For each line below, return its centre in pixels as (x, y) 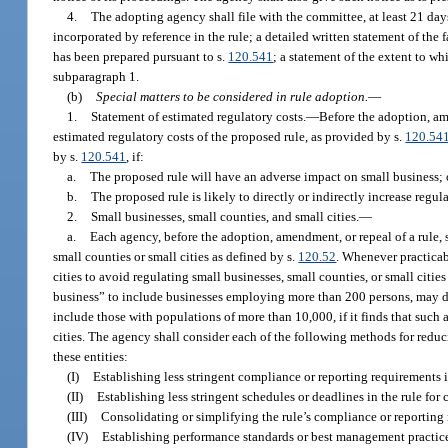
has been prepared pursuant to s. (141, 56)
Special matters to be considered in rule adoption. (232, 96)
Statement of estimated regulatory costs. (199, 116)
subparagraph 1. (96, 76)
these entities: (91, 356)
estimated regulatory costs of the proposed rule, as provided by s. (229, 136)
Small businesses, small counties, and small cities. (225, 216)
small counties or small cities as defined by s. (176, 256)
